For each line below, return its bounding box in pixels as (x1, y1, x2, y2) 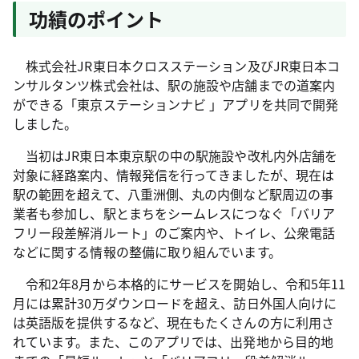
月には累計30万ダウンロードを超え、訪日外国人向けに (13, 293, 337, 313)
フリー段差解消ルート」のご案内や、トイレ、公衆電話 (13, 223, 336, 242)
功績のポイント (29, 5, 163, 33)
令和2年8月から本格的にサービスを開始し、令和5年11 (13, 274, 346, 293)
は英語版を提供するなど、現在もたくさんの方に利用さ (13, 313, 334, 332)
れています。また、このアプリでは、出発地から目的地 (13, 332, 333, 351)
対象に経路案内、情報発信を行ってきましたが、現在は (13, 165, 334, 184)
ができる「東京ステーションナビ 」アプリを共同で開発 (13, 95, 339, 114)
